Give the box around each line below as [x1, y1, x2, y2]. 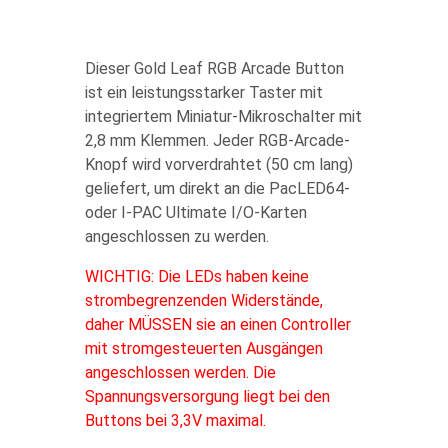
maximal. [205, 411, 266, 430]
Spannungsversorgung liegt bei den [84, 387, 330, 406]
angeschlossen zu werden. [84, 227, 269, 246]
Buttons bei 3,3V [84, 411, 206, 430]
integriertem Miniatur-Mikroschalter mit [84, 107, 362, 126]
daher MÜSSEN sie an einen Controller [84, 315, 351, 334]
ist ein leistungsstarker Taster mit [84, 83, 323, 102]
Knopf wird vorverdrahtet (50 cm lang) [84, 155, 353, 174]
